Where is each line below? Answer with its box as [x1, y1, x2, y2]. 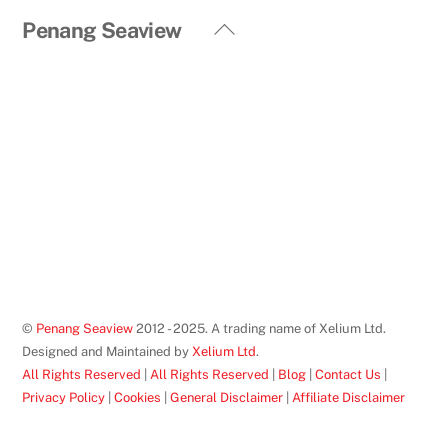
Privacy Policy [22, 389, 106, 405]
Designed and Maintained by [22, 343, 193, 359]
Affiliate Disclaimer [292, 389, 406, 405]
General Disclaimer [170, 389, 284, 405]
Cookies [114, 389, 162, 405]
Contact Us [315, 366, 382, 382]
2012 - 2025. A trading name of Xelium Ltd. [133, 320, 387, 336]
